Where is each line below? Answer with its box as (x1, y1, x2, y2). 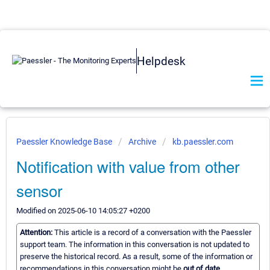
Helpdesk (137, 54, 186, 68)
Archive (128, 137, 156, 146)
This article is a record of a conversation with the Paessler (54, 228, 251, 237)
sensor (16, 179, 63, 201)
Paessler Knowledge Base (16, 137, 114, 146)
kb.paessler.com (172, 137, 233, 146)
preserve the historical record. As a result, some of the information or (20, 252, 253, 262)
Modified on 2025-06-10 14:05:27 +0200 (16, 206, 150, 215)
